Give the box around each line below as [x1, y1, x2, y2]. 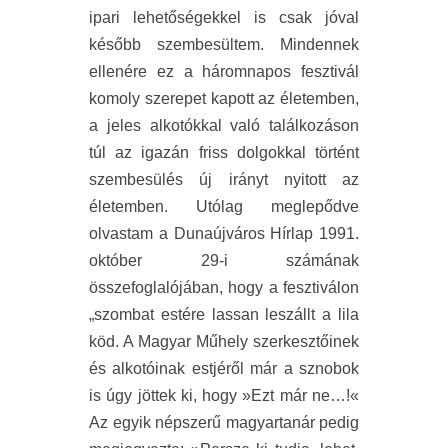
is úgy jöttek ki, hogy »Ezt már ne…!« [89, 386, 359, 404]
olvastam [89, 224, 159, 242]
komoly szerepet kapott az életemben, [89, 89, 359, 107]
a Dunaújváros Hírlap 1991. [158, 224, 359, 242]
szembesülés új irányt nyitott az [89, 170, 359, 188]
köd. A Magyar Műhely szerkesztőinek [89, 332, 359, 350]
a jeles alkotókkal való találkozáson [89, 116, 359, 134]
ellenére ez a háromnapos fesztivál [89, 62, 359, 80]
